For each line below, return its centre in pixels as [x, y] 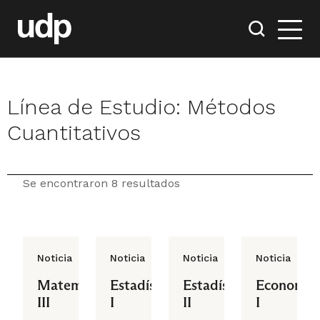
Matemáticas [78, 285]
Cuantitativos [74, 132]
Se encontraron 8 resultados [101, 183]
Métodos [231, 107]
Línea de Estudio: [97, 107]
